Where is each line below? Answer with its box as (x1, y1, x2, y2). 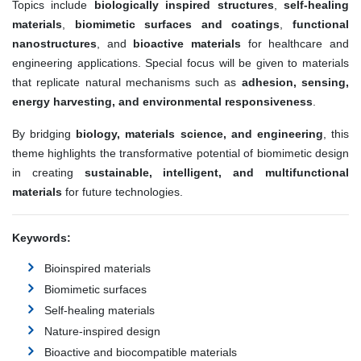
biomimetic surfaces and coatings (74, 18, 280, 31)
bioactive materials (133, 37, 242, 51)
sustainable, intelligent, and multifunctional (84, 166, 350, 180)
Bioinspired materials (44, 262, 151, 276)
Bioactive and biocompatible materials (44, 346, 237, 359)
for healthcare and (241, 37, 350, 51)
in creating (12, 166, 85, 180)
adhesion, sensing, (241, 76, 350, 89)
